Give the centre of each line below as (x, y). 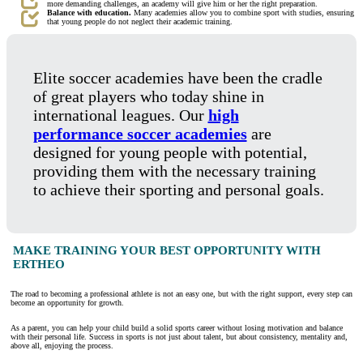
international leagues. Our (118, 115)
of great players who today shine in (148, 96)
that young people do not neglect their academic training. (140, 22)
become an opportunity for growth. (67, 303)
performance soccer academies (140, 133)
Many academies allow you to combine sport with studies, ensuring (243, 13)
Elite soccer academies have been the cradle (177, 77)
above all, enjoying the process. (62, 346)
